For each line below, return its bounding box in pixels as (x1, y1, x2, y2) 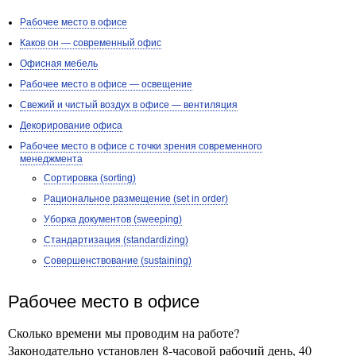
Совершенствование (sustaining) (44, 255, 192, 266)
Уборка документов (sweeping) (44, 214, 182, 225)
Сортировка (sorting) (44, 172, 136, 184)
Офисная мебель (20, 58, 98, 69)
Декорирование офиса (20, 120, 122, 131)
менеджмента (20, 153, 83, 164)
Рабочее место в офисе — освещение (20, 79, 192, 90)
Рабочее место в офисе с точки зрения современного (20, 141, 262, 152)
